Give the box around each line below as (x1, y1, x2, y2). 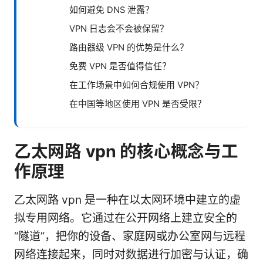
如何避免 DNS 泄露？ (69, 4, 154, 15)
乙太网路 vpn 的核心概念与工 (14, 140, 238, 161)
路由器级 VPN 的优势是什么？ (69, 42, 188, 53)
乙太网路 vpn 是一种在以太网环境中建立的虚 (14, 193, 241, 207)
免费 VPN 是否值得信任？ (69, 60, 171, 72)
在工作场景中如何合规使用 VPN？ (69, 79, 204, 90)
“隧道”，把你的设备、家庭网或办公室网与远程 (14, 229, 245, 243)
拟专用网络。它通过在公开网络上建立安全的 (14, 211, 237, 225)
